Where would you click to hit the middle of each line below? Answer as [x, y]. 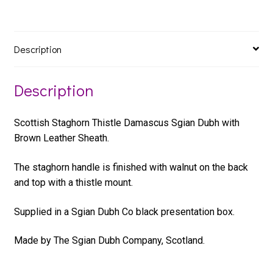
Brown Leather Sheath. [61, 138]
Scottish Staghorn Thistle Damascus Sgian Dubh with [126, 123]
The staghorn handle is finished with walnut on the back [131, 168]
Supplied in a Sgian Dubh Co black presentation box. [124, 211]
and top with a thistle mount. [73, 183]
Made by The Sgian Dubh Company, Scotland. [109, 241]
